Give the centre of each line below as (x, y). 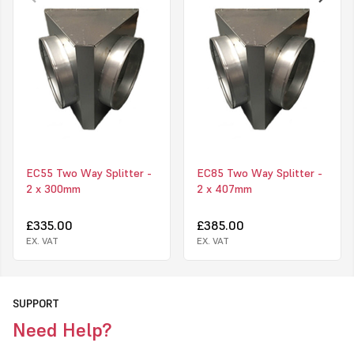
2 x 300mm (53, 188)
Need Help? (62, 330)
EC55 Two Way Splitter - (89, 173)
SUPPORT (36, 303)
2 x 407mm (224, 188)
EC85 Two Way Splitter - (260, 173)
